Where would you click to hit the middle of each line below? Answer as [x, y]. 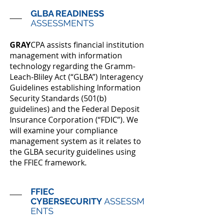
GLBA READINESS [67, 13]
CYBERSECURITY [67, 201]
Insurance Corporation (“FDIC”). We [74, 120]
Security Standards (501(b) [58, 98]
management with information [66, 55]
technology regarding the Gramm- [73, 66]
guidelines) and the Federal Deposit [75, 109]
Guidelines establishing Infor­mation [75, 88]
